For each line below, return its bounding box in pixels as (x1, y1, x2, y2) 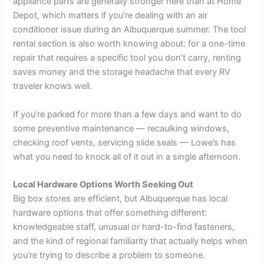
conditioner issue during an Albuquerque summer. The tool (13, 24, 246, 35)
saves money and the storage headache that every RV (13, 67, 231, 78)
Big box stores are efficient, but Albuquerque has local (13, 193, 228, 204)
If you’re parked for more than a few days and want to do (13, 108, 242, 120)
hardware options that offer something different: (13, 207, 207, 219)
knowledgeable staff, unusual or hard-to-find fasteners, (13, 222, 235, 233)
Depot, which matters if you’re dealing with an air (13, 10, 208, 21)
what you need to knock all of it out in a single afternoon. (13, 151, 241, 162)
